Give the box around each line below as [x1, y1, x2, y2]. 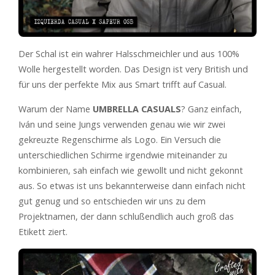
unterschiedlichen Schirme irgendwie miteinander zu [18, 149, 227, 161]
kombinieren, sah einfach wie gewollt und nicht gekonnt [18, 164, 243, 176]
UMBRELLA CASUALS [93, 103, 181, 115]
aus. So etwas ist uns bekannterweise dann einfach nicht [18, 179, 246, 192]
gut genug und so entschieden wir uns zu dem [18, 195, 206, 207]
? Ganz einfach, [181, 103, 242, 115]
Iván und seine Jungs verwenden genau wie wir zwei [18, 118, 225, 130]
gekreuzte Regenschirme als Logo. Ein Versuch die [18, 133, 221, 145]
